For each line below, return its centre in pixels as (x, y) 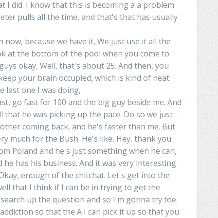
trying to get (122, 187)
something (106, 151)
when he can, (152, 151)
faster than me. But (139, 126)
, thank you (151, 138)
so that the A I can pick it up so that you (106, 211)
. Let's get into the (137, 175)
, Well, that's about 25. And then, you (102, 65)
